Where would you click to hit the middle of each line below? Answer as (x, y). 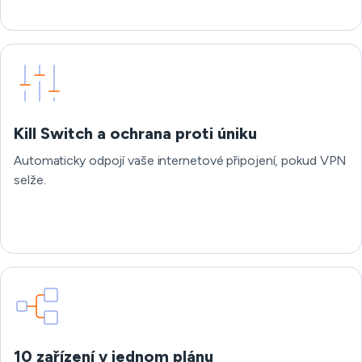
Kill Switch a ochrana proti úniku (135, 133)
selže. (30, 180)
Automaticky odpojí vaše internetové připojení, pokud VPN (181, 160)
